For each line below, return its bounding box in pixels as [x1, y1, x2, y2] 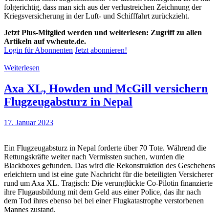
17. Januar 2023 [4, 118, 53, 127]
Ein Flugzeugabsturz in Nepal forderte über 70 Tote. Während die [4, 143, 206, 152]
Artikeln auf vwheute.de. [4, 37, 86, 45]
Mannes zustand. [4, 205, 56, 214]
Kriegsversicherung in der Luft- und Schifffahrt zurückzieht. [4, 11, 189, 20]
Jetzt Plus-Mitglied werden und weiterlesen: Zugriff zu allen [4, 28, 202, 37]
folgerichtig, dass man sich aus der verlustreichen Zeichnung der [4, 2, 201, 11]
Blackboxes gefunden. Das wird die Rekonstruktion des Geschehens [4, 161, 215, 170]
